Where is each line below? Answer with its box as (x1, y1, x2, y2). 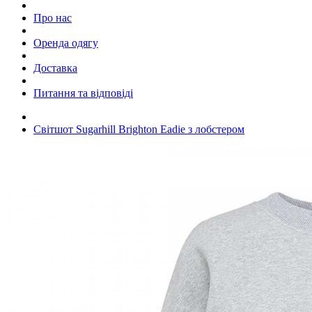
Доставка (33, 61, 77, 74)
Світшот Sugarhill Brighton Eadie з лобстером (33, 123, 244, 135)
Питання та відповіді (33, 86, 133, 99)
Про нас (33, 11, 72, 24)
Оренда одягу (33, 36, 98, 49)
